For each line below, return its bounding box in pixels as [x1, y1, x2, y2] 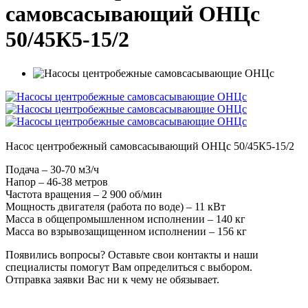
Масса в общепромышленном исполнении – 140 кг [5, 212, 245, 225]
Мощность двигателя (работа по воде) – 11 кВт [5, 200, 225, 212]
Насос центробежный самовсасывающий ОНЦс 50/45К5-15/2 [5, 140, 294, 152]
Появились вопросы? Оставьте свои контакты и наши [5, 248, 258, 261]
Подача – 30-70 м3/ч [5, 163, 99, 175]
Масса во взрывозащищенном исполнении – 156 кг [5, 225, 247, 237]
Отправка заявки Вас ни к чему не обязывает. [5, 273, 219, 285]
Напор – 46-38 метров [5, 175, 108, 188]
